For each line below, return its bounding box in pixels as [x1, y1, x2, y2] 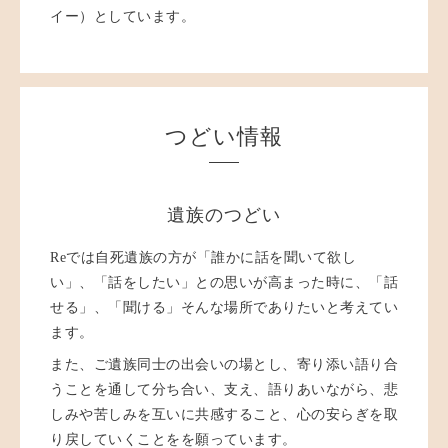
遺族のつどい [167, 205, 281, 226]
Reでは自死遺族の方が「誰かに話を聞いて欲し [50, 250, 356, 266]
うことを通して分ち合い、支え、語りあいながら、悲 [50, 382, 398, 398]
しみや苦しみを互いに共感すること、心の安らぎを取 [50, 407, 398, 423]
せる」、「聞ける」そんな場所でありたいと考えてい [50, 300, 398, 316]
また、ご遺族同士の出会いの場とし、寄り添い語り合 [50, 357, 398, 373]
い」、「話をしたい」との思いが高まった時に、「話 [50, 275, 398, 291]
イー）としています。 [50, 8, 253, 24]
